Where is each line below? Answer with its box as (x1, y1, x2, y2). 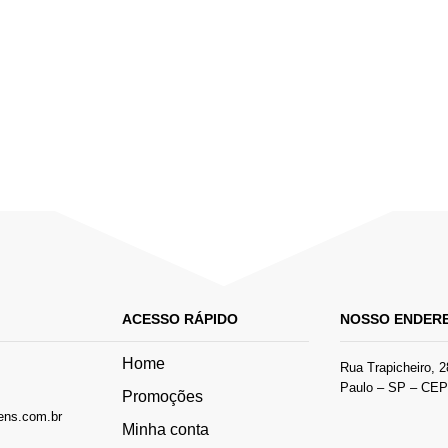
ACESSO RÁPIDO (121, 311, 238, 328)
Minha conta (121, 420, 209, 438)
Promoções (121, 387, 203, 405)
